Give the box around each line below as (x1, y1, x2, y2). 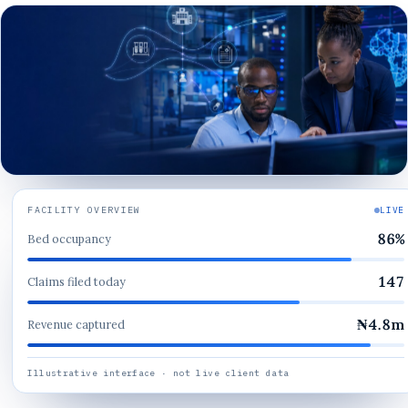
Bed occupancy (27, 231, 112, 247)
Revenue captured (27, 317, 126, 332)
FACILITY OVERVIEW (27, 203, 141, 216)
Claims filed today (27, 274, 127, 290)
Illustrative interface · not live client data (27, 366, 290, 379)
